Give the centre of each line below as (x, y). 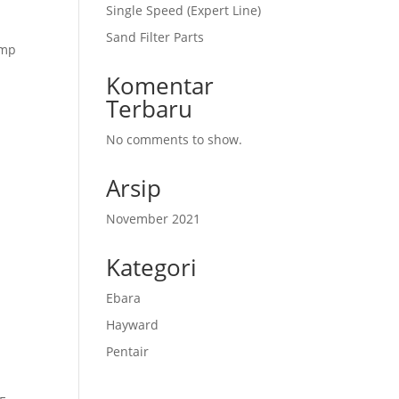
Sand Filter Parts (155, 37)
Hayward (133, 325)
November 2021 (154, 219)
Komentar (160, 85)
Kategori (152, 267)
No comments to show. (175, 139)
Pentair (128, 351)
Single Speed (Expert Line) (184, 10)
